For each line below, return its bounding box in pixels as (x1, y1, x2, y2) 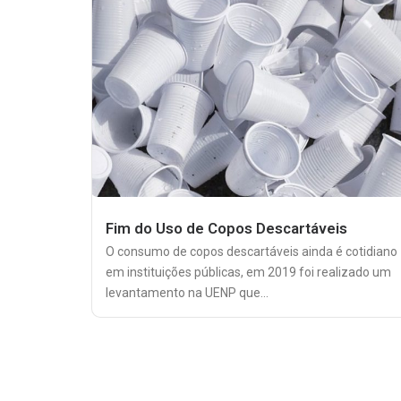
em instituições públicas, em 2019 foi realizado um (106, 264, 391, 279)
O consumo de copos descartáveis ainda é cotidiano (106, 243, 397, 259)
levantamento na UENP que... (106, 285, 269, 300)
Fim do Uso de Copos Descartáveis (106, 218, 347, 237)
